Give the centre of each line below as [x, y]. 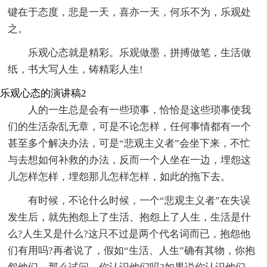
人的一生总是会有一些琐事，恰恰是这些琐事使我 [140, 110]
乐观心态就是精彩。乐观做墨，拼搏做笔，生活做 [140, 52]
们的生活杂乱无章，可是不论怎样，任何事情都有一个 [130, 126]
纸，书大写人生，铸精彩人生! [76, 69]
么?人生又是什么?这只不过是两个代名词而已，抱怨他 [129, 234]
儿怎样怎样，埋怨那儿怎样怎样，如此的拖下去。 [119, 176]
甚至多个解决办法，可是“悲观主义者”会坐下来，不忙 [129, 143]
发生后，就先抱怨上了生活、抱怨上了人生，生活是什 [130, 217]
